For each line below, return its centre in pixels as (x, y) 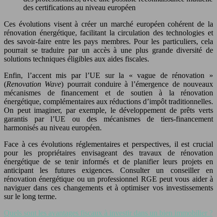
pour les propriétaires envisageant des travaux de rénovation (108, 153)
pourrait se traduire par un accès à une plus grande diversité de (108, 50)
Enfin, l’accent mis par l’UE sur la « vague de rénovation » (108, 75)
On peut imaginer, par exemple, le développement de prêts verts (108, 110)
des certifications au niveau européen (79, 7)
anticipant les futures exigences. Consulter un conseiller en (108, 170)
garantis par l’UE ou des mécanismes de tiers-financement (108, 119)
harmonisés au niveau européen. (53, 127)
